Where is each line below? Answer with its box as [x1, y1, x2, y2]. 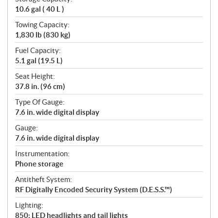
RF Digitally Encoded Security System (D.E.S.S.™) [15, 185, 172, 194]
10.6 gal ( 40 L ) [15, 5, 64, 14]
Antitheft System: [15, 175, 72, 184]
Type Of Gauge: [15, 98, 65, 107]
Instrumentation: [15, 149, 70, 158]
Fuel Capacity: [15, 46, 61, 55]
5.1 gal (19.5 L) [15, 56, 63, 65]
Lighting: [15, 201, 43, 210]
